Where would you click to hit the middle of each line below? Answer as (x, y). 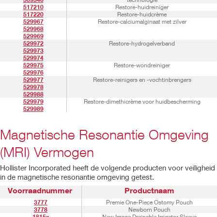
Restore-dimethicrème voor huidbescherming (142, 101)
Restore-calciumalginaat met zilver (142, 22)
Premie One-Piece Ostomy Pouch (149, 202)
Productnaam (149, 190)
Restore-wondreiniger (142, 65)
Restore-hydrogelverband (142, 43)
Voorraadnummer (41, 190)
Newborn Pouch (149, 209)
